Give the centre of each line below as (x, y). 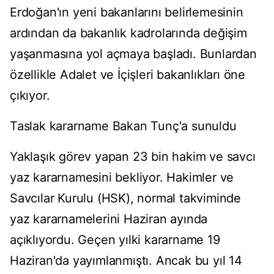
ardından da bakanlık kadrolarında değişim (128, 33)
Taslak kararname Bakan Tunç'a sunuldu (123, 126)
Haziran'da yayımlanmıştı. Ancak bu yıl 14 (126, 261)
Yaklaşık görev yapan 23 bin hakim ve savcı (133, 157)
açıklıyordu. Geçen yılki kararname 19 (115, 240)
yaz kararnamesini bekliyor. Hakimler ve (122, 178)
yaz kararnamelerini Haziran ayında (109, 219)
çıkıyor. (30, 96)
